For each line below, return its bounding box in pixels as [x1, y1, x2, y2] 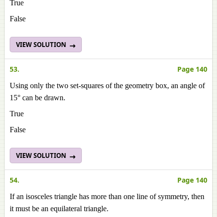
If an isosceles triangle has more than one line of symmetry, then [10, 192, 204, 201]
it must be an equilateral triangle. [10, 204, 108, 213]
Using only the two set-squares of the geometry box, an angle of [10, 81, 205, 90]
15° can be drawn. [10, 93, 65, 102]
